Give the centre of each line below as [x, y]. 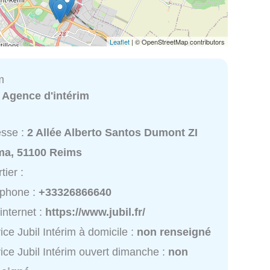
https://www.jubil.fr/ [96, 212]
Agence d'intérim [46, 96]
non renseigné [174, 232]
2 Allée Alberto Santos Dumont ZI [113, 133]
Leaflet [120, 41]
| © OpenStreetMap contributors [177, 41]
